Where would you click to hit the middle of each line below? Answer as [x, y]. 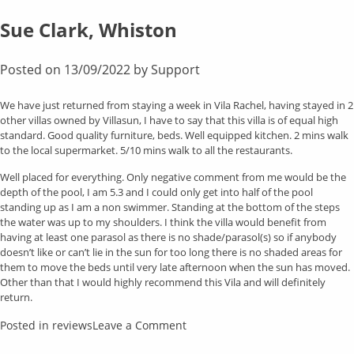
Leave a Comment [139, 325]
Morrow [206, 21]
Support [175, 69]
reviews [72, 325]
